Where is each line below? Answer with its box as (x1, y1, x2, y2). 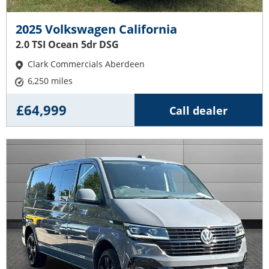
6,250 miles (28, 74, 73, 86)
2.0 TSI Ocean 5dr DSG (16, 37, 119, 51)
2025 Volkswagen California (16, 20, 177, 37)
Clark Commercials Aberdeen (28, 58, 145, 70)
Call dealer (169, 103, 228, 118)
